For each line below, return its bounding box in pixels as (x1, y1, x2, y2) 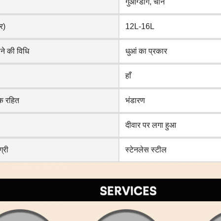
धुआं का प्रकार (125, 47, 167, 55)
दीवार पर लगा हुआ (125, 121, 176, 129)
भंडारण (125, 96, 145, 105)
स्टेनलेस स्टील (125, 146, 167, 154)
